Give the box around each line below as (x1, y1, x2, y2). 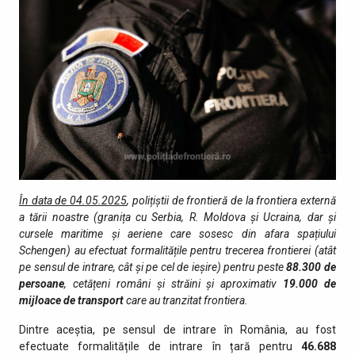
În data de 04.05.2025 (19, 193, 128, 207)
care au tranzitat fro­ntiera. (124, 293, 248, 307)
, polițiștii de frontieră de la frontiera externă (127, 193, 337, 207)
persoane (19, 277, 64, 290)
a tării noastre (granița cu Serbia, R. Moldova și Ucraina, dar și (19, 210, 336, 223)
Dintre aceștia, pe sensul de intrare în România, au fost (19, 323, 336, 336)
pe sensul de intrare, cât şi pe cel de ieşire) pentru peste (19, 260, 287, 273)
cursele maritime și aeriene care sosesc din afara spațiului (19, 227, 336, 240)
